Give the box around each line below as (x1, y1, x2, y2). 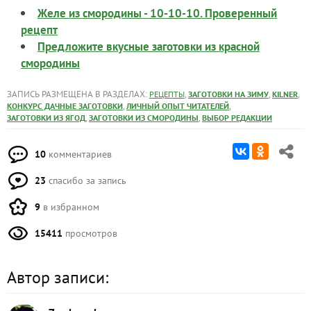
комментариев (46, 147, 112, 160)
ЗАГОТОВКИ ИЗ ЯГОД (7, 112, 85, 123)
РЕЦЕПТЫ (149, 88, 185, 99)
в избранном (40, 200, 99, 213)
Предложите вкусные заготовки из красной (37, 38, 260, 54)
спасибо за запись (46, 174, 126, 187)
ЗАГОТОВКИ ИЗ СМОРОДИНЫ (89, 112, 199, 123)
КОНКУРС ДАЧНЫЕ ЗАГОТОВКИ (7, 100, 123, 111)
